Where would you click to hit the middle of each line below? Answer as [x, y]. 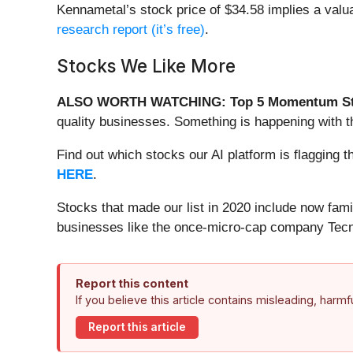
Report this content [132, 283]
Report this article [137, 327]
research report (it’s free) [131, 29]
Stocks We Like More [146, 65]
